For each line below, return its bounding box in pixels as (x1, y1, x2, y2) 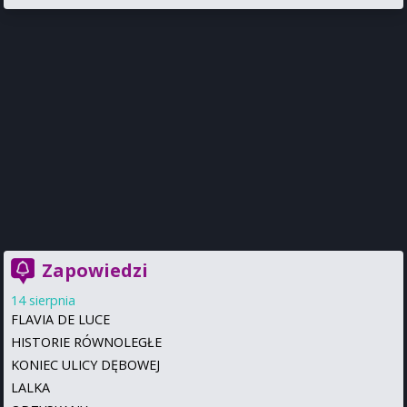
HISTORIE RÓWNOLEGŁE (11, 333, 162, 352)
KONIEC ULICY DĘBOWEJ (11, 356, 160, 374)
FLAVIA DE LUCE (11, 311, 110, 329)
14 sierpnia (11, 292, 75, 310)
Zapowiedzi (42, 258, 148, 283)
